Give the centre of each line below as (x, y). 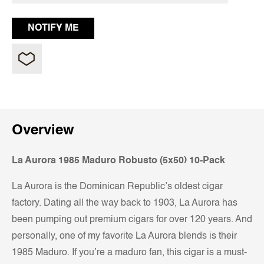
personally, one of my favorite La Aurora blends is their (124, 236)
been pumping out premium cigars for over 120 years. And (132, 220)
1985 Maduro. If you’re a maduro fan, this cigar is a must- (129, 253)
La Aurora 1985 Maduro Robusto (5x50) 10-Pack (118, 161)
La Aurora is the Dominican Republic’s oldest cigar (117, 187)
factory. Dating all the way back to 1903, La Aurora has (125, 203)
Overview (43, 131)
